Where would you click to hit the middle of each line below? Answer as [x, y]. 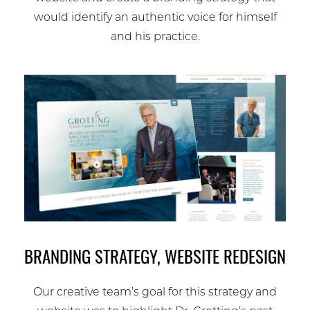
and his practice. [155, 37]
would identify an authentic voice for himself [155, 18]
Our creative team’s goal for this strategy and [155, 293]
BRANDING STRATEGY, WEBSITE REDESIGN [155, 259]
